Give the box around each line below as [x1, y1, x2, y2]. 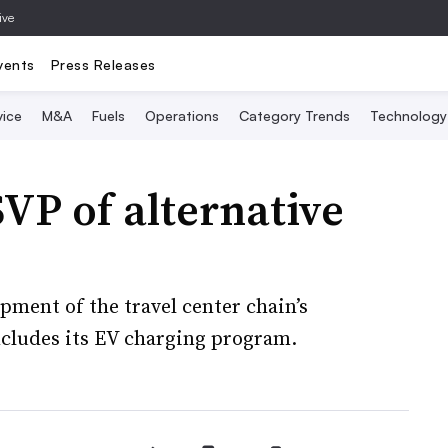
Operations [145, 107, 219, 124]
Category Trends [239, 107, 350, 124]
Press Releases [50, 55, 156, 73]
